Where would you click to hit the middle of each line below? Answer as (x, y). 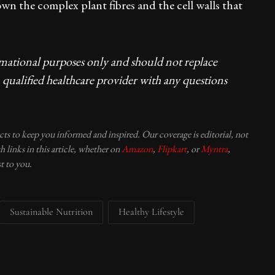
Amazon (137, 149)
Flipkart (172, 149)
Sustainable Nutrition (51, 211)
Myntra (214, 149)
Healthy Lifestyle (151, 211)
